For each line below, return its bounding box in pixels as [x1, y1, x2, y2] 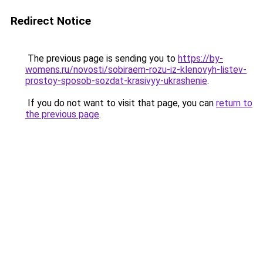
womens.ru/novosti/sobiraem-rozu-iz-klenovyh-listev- [25, 64, 247, 75]
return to [216, 97, 252, 109]
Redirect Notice [11, 14, 91, 28]
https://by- [178, 53, 223, 64]
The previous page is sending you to [25, 53, 178, 64]
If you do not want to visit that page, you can [25, 97, 216, 109]
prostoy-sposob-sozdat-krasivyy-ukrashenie [25, 75, 207, 86]
